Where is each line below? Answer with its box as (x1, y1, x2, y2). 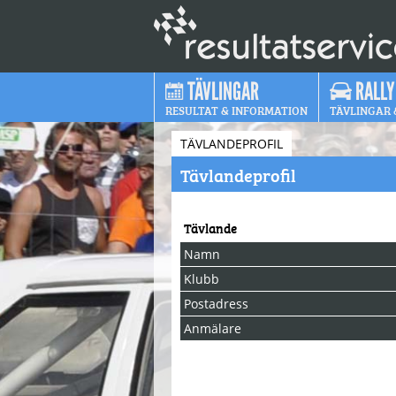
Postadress (184, 295, 248, 312)
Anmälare (184, 320, 241, 337)
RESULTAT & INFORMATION (165, 101, 308, 118)
